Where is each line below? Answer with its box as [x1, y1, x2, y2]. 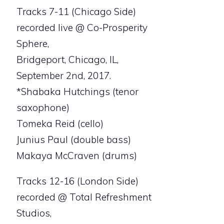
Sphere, [16, 37, 49, 49]
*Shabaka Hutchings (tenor [16, 85, 138, 97]
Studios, [16, 206, 51, 219]
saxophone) [16, 101, 69, 113]
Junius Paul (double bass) [16, 133, 131, 145]
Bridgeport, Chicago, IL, [16, 53, 118, 65]
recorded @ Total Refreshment [16, 190, 151, 203]
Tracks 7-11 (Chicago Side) [16, 5, 136, 17]
